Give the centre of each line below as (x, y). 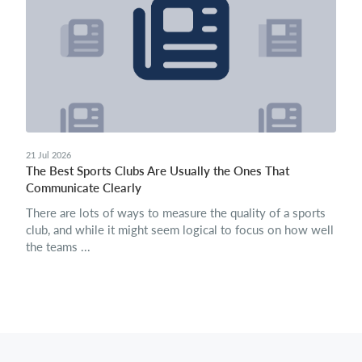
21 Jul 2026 (48, 155)
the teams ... (58, 246)
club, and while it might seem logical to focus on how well (180, 229)
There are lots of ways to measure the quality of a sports (176, 213)
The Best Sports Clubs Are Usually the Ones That (158, 170)
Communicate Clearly (84, 187)
